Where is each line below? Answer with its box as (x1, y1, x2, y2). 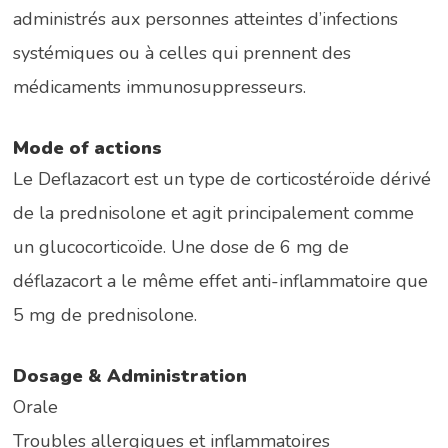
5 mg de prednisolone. (13, 302, 198, 327)
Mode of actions (13, 135, 163, 160)
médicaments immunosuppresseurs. (13, 74, 307, 99)
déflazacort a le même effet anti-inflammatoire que (13, 268, 429, 293)
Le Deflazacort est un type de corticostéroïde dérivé (13, 166, 432, 191)
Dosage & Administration (13, 363, 248, 388)
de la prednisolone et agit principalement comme (13, 200, 415, 225)
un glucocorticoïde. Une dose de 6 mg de (13, 234, 350, 259)
